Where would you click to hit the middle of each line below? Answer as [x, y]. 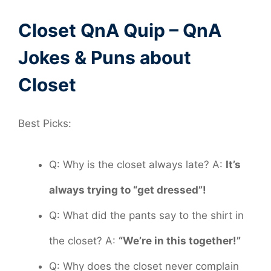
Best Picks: [45, 124]
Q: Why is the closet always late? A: [137, 164]
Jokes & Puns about [105, 58]
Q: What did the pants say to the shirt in [146, 215]
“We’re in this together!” [180, 240]
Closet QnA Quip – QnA [120, 31]
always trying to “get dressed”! [128, 190]
